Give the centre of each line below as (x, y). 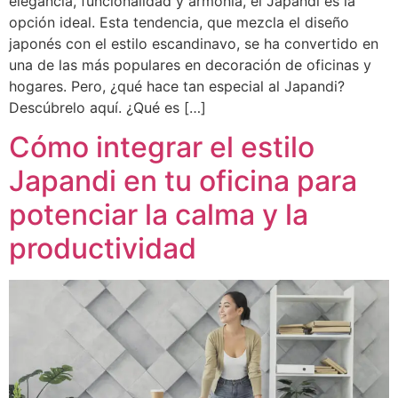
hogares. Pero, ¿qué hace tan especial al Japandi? (177, 86)
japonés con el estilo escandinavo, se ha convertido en (194, 43)
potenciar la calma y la (159, 215)
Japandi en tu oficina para (183, 181)
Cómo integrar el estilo (162, 147)
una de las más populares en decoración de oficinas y (190, 64)
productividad (103, 249)
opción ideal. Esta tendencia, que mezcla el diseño (179, 22)
